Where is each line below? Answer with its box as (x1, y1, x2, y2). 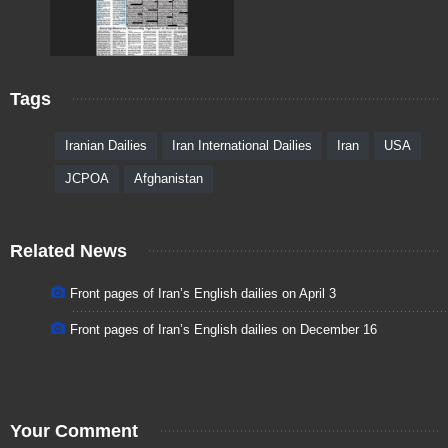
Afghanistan (134, 170, 203, 186)
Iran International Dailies (172, 137, 312, 153)
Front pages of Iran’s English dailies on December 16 (70, 321, 377, 337)
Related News (10, 240, 127, 261)
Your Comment (10, 420, 138, 441)
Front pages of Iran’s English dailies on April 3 (70, 285, 336, 301)
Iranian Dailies (65, 137, 147, 153)
